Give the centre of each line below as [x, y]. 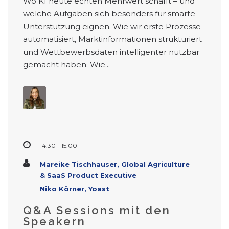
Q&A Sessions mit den [97, 210]
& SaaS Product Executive [88, 176]
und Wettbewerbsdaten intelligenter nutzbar [111, 52]
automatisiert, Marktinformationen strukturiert [112, 39]
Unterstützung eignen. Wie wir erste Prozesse [112, 27]
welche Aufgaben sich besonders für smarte [109, 14]
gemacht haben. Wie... [66, 65]
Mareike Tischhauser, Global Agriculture [115, 164]
